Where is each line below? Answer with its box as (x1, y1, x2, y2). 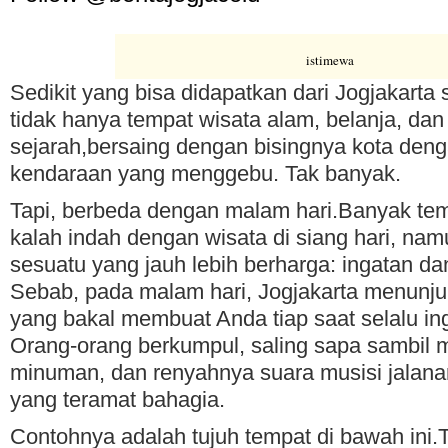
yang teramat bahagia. (10, 387, 225, 412)
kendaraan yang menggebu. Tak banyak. (10, 161, 401, 186)
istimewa (306, 51, 354, 69)
